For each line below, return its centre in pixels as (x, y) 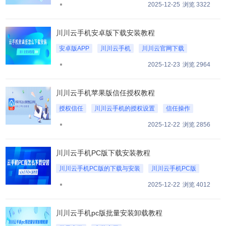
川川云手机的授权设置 (125, 108)
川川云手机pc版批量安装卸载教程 (109, 213)
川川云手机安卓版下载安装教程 (106, 33)
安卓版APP (74, 48)
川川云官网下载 (163, 48)
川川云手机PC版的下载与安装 (100, 168)
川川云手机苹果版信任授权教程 (106, 93)
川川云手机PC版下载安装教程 (103, 153)
